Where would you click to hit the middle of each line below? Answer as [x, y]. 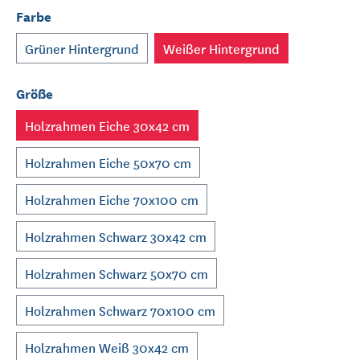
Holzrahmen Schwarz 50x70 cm [117, 274]
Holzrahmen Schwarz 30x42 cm [116, 237]
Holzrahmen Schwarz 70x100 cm [120, 311]
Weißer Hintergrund [221, 49]
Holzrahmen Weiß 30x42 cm [107, 348]
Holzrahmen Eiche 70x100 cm [112, 200]
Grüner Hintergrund [82, 49]
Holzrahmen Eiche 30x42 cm [107, 126]
